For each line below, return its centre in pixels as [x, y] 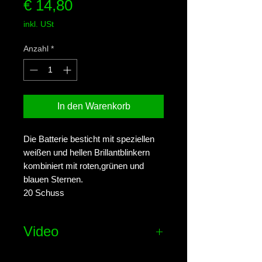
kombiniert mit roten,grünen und [84, 166]
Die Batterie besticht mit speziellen [89, 139]
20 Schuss [44, 193]
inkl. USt [39, 24]
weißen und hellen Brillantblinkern [87, 152]
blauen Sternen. [53, 179]
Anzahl [36, 49]
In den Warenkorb [94, 106]
